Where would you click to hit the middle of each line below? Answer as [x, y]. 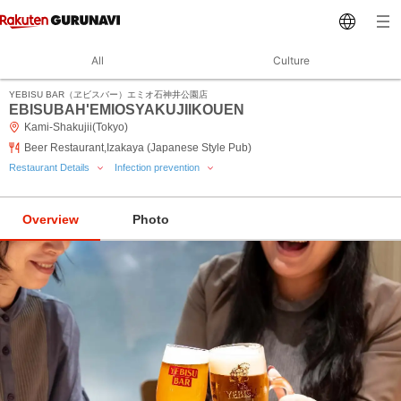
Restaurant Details [51, 167]
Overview [50, 219]
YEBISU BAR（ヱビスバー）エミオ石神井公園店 [108, 94]
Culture [291, 60]
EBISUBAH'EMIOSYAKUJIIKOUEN [127, 110]
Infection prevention [158, 167]
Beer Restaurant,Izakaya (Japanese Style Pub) [138, 148]
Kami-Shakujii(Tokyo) [76, 127]
